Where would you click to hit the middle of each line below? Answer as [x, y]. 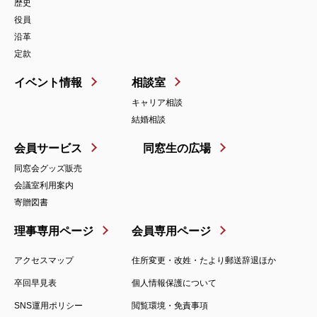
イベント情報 [48, 83]
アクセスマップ [44, 260]
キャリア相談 [157, 103]
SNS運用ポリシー [48, 305]
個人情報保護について [174, 283]
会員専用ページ [171, 231]
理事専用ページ [54, 231]
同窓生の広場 [177, 149]
